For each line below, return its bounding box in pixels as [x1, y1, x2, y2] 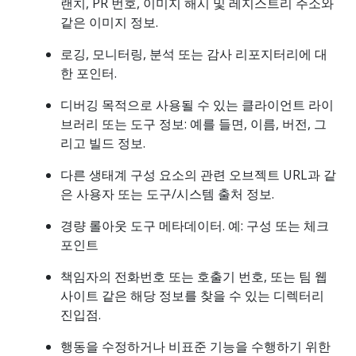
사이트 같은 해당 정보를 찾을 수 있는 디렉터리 [60, 286, 324, 304]
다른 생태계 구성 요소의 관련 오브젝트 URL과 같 [60, 165, 336, 184]
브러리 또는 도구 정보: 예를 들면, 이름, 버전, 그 [60, 114, 327, 133]
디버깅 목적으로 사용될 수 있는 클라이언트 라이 [60, 95, 334, 114]
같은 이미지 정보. [60, 13, 158, 31]
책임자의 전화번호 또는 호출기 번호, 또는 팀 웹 [60, 267, 327, 285]
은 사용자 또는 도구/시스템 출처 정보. [60, 184, 274, 203]
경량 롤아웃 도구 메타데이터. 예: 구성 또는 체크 [60, 216, 329, 234]
